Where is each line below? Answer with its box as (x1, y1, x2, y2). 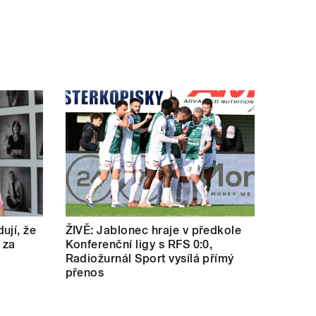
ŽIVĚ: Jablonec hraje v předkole (65, 223, 242, 237)
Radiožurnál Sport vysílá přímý (65, 251, 234, 265)
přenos (65, 265, 104, 279)
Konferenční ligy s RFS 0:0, (65, 237, 213, 251)
